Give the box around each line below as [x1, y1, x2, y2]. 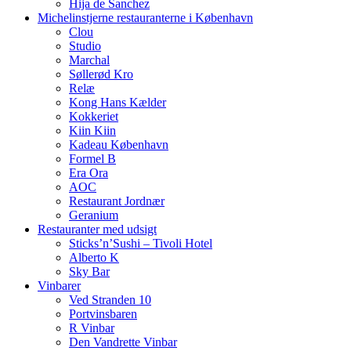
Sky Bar [69, 264, 110, 278]
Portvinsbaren [69, 306, 137, 320]
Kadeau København [69, 137, 168, 151]
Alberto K [69, 250, 119, 264]
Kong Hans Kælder [69, 95, 166, 109]
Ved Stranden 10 [69, 292, 151, 306]
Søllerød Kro [69, 67, 133, 81]
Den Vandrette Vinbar [69, 335, 177, 349]
